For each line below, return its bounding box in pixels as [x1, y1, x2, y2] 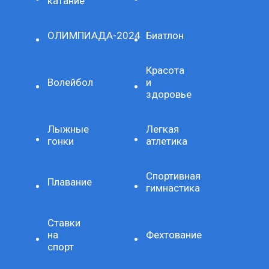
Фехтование [146, 228, 202, 241]
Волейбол [47, 76, 94, 88]
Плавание [47, 175, 92, 188]
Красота [146, 64, 184, 76]
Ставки [47, 216, 81, 229]
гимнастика [146, 181, 200, 194]
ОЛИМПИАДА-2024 [47, 29, 141, 41]
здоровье [146, 88, 192, 100]
